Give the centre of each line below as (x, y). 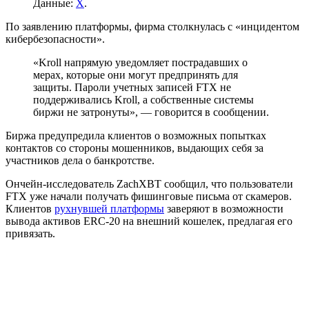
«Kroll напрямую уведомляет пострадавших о (140, 62)
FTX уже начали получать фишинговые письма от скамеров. (149, 196)
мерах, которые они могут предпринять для (136, 74)
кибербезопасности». (55, 39)
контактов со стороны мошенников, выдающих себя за (134, 148)
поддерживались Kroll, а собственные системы (143, 99)
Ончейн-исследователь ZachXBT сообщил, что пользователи (149, 183)
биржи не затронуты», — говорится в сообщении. (151, 112)
